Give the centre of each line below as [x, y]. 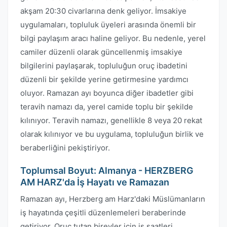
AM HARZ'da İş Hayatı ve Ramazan [95, 182]
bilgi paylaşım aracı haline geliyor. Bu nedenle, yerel [113, 38]
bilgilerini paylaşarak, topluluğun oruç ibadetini [104, 66]
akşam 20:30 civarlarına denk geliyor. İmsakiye [103, 11]
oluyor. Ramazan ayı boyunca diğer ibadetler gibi [107, 93]
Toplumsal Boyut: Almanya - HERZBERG [107, 171]
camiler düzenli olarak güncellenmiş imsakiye [101, 52]
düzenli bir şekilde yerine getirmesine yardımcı [104, 79]
